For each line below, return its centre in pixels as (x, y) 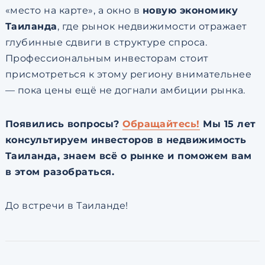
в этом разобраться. (60, 172)
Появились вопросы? (64, 124)
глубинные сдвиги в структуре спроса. (106, 43)
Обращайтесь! (161, 124)
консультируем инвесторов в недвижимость (126, 140)
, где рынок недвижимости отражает (152, 27)
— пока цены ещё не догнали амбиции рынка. (125, 91)
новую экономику (190, 11)
